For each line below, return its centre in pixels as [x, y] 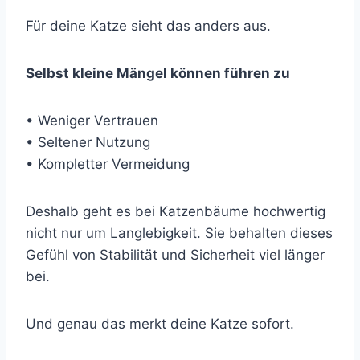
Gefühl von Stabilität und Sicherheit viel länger [175, 255]
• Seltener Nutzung [88, 143]
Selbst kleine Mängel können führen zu [158, 74]
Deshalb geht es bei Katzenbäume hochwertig [176, 212]
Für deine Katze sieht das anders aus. [148, 26]
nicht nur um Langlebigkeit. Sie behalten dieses [179, 233]
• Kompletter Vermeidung [108, 164]
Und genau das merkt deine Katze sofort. [160, 324]
